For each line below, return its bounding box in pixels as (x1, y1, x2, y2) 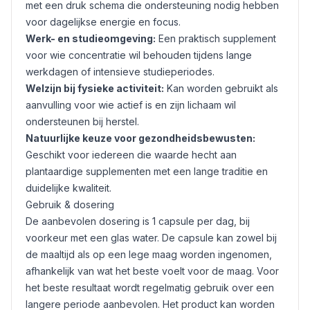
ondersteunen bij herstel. (26, 116, 139, 127)
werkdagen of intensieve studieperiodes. (26, 66, 215, 77)
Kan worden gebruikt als (164, 82, 278, 94)
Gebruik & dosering (26, 199, 114, 210)
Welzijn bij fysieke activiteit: (26, 82, 164, 94)
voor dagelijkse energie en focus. (26, 16, 181, 28)
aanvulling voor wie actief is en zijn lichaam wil (26, 99, 236, 111)
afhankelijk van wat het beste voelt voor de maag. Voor (26, 265, 279, 277)
